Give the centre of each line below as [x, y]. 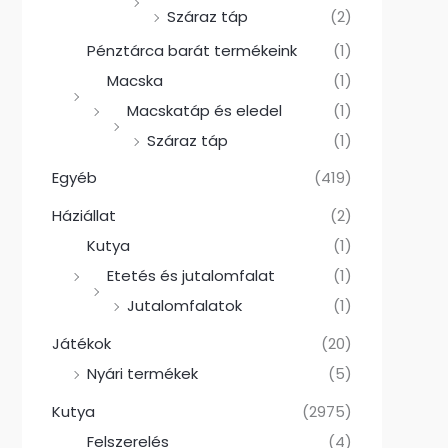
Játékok [81, 343]
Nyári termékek [142, 373]
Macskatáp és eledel [204, 110]
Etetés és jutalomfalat [191, 276]
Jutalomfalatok [184, 306]
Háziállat [84, 216]
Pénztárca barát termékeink [192, 50]
